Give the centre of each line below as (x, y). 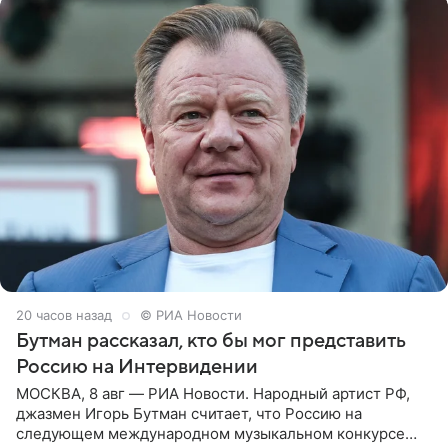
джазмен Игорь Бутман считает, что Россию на (189, 414)
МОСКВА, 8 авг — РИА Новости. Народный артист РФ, (213, 394)
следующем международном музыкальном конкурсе (210, 434)
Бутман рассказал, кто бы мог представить (211, 341)
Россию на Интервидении (137, 367)
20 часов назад (64, 315)
